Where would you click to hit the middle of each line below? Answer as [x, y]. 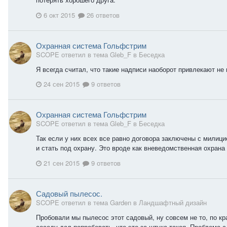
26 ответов [102, 15]
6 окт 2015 [59, 15]
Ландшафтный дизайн [173, 202]
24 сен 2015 [62, 84]
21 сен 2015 [62, 163]
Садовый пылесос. [69, 193]
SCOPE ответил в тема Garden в [87, 202]
